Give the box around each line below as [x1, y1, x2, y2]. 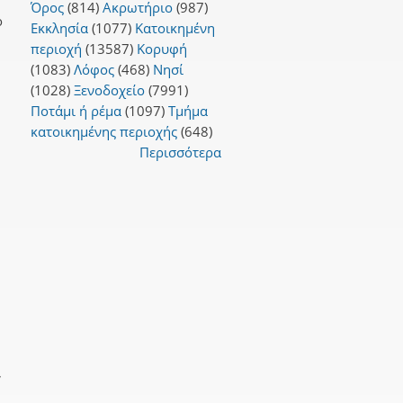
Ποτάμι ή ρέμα [30, 101, 121, 120]
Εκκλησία [30, 18, 88, 37]
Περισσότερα [139, 142, 221, 161]
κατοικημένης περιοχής [30, 121, 177, 140]
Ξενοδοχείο [73, 80, 145, 99]
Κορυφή [136, 39, 187, 58]
